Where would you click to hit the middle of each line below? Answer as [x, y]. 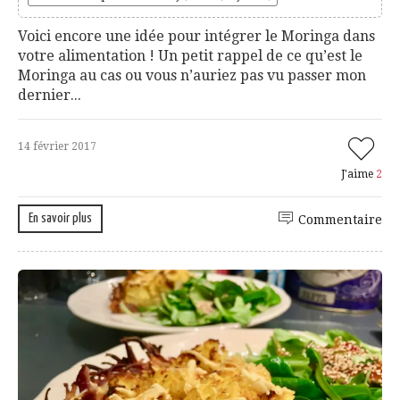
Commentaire [340, 219]
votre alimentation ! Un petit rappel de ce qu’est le [190, 55]
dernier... [50, 95]
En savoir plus [60, 218]
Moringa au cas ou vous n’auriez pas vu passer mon [192, 75]
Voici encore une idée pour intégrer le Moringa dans [196, 36]
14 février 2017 [57, 146]
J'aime [358, 174]
